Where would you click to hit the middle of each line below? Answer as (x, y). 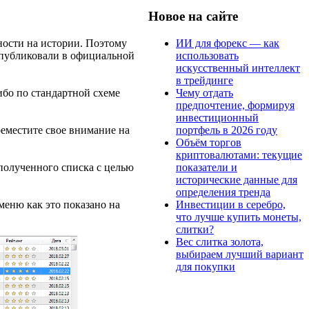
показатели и (207, 167)
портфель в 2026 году (227, 130)
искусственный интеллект (238, 68)
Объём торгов (209, 142)
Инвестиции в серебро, (231, 204)
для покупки (206, 266)
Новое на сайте (193, 16)
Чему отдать (205, 92)
